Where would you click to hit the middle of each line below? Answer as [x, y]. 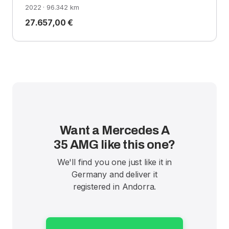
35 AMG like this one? [114, 144]
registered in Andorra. [114, 186]
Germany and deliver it [114, 174]
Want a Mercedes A [114, 130]
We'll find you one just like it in [114, 162]
